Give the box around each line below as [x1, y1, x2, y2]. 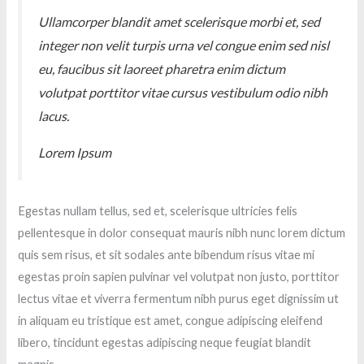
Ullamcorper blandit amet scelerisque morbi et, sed [38, 14, 321, 30]
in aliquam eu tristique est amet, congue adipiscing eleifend [18, 314, 323, 328]
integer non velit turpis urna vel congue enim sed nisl [38, 37, 330, 54]
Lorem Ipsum [38, 145, 112, 161]
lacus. [38, 108, 70, 124]
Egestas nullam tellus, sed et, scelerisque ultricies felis [18, 204, 298, 219]
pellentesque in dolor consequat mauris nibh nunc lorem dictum [18, 226, 346, 240]
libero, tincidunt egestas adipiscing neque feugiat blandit [18, 336, 312, 350]
